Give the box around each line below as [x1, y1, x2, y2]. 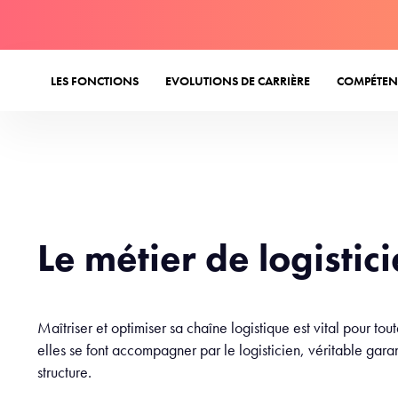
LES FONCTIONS [51, 73, 139, 89]
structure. [37, 362, 92, 382]
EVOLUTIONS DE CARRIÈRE [165, 73, 310, 89]
